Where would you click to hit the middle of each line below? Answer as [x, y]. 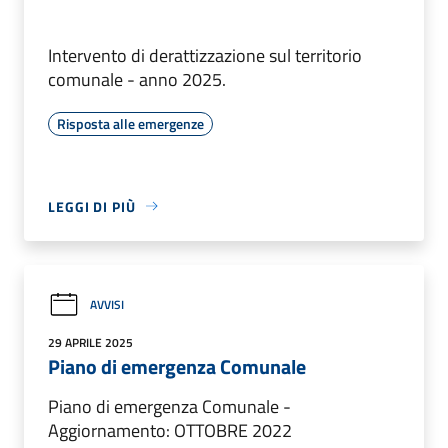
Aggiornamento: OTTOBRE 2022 [170, 430]
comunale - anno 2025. [137, 79]
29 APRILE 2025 [90, 342]
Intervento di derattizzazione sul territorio [205, 55]
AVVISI [107, 305]
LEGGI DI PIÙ [92, 206]
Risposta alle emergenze [130, 123]
